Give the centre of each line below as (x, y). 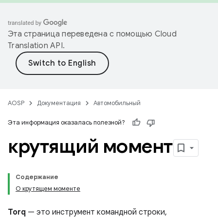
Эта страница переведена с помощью (81, 34)
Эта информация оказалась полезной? (66, 122)
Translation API (35, 46)
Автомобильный (117, 103)
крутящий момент (91, 146)
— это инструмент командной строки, (96, 212)
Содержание (37, 177)
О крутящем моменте (48, 189)
